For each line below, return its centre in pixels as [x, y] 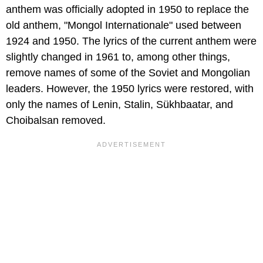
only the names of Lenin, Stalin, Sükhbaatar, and [119, 105]
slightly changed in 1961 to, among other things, [118, 57]
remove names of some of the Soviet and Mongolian [128, 73]
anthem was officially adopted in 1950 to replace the [127, 10]
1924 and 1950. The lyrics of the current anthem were [131, 41]
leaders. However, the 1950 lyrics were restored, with [130, 89]
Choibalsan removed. [57, 121]
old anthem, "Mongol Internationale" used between [124, 26]
